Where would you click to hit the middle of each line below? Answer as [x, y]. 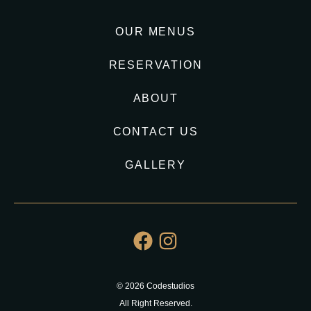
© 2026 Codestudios [155, 286]
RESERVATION [155, 65]
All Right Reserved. [155, 303]
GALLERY [155, 165]
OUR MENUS [155, 31]
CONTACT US [155, 131]
